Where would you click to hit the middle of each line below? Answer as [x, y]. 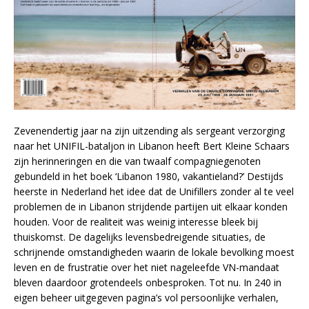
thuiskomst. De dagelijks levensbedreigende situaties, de [140, 237]
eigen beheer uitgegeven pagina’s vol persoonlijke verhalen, [146, 298]
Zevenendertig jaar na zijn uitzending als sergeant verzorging [149, 131]
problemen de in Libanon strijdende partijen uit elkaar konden [151, 207]
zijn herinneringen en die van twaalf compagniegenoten [137, 161]
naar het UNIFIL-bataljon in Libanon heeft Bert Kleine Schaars [152, 146]
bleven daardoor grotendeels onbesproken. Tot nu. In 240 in [148, 283]
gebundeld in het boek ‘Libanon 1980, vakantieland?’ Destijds [149, 177]
